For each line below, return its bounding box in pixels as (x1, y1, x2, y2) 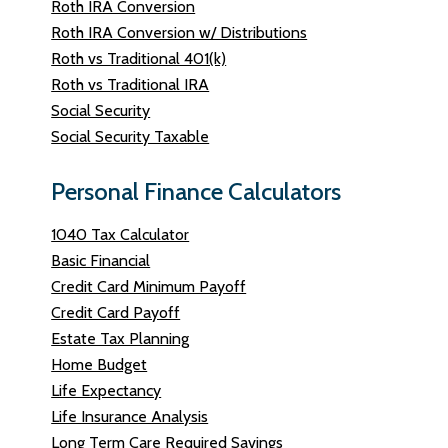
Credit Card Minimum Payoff (51, 277, 247, 296)
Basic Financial (51, 251, 151, 270)
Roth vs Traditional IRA (51, 75, 210, 94)
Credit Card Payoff (51, 303, 181, 322)
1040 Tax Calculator (51, 225, 190, 244)
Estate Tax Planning (51, 329, 190, 348)
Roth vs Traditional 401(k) (51, 49, 227, 68)
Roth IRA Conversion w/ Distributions (51, 23, 308, 42)
